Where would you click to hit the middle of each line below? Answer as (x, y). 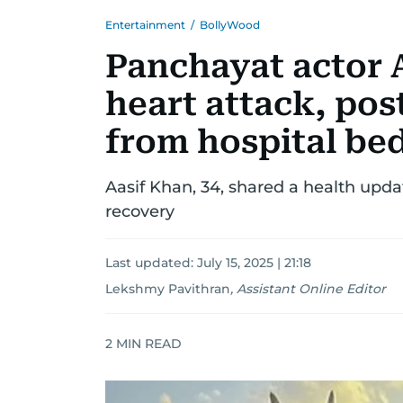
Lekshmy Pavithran (168, 289)
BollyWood (230, 25)
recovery (140, 211)
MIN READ (147, 343)
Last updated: (151, 263)
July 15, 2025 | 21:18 (254, 263)
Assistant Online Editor (311, 289)
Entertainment (145, 25)
